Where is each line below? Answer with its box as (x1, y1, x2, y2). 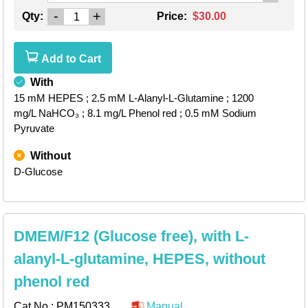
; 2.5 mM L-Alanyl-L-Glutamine (86, 92, 223, 104)
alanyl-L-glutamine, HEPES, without (14, 250, 265, 268)
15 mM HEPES (14, 92, 83, 104)
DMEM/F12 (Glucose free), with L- (14, 228, 249, 245)
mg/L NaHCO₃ (14, 107, 79, 120)
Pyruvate (14, 122, 54, 135)
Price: (157, 10, 190, 23)
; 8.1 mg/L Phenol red (82, 107, 177, 120)
